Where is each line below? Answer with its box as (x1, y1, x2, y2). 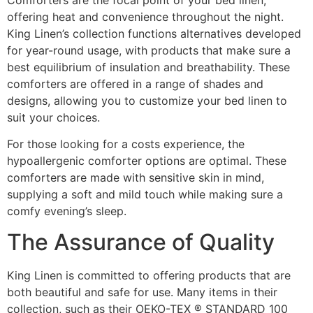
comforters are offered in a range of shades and (7, 76, 263, 91)
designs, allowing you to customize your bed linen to (7, 93, 287, 108)
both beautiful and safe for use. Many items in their (7, 285, 277, 300)
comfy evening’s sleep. (7, 204, 126, 219)
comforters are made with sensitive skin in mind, (7, 170, 264, 185)
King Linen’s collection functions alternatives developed (7, 26, 301, 41)
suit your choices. (7, 110, 100, 124)
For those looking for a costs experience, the (7, 137, 245, 152)
